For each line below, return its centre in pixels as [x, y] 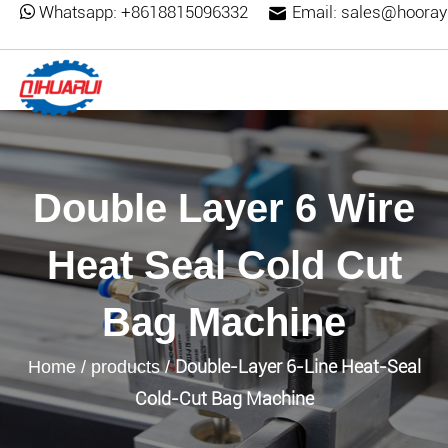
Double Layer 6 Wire [224, 208]
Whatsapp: [78, 12]
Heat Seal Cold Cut [224, 265]
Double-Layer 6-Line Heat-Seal [297, 366]
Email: [314, 12]
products [125, 367]
